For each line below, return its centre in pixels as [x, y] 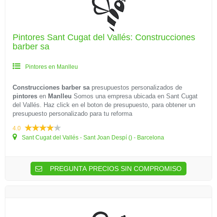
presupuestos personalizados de [136, 87]
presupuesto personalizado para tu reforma [72, 114]
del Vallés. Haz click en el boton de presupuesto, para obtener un [104, 105]
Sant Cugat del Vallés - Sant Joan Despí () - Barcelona [92, 138]
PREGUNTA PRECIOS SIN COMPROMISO [115, 169]
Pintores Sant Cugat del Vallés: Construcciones [104, 37]
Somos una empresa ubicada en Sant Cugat [135, 96]
